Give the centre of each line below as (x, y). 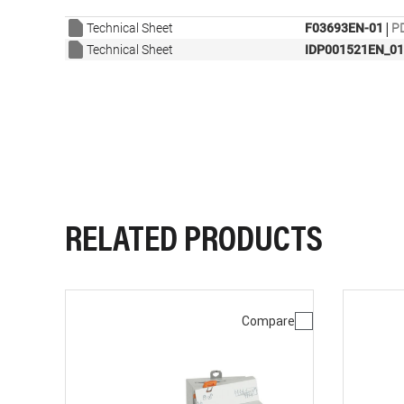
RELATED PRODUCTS (194, 243)
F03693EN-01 (344, 28)
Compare (268, 321)
